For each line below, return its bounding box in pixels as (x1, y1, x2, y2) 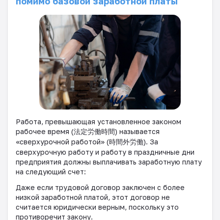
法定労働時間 (74, 127, 115, 136)
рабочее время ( (16, 127, 74, 136)
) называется (115, 127, 160, 136)
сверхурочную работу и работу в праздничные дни (16, 147, 194, 156)
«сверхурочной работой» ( (16, 137, 109, 146)
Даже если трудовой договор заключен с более (16, 183, 185, 192)
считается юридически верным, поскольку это (16, 202, 179, 211)
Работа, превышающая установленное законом (16, 117, 181, 126)
